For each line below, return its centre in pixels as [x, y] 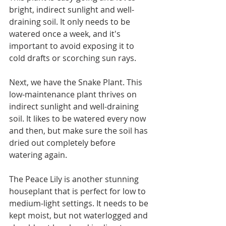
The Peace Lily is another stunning [75, 179]
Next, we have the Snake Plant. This [77, 82]
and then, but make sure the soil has [79, 130]
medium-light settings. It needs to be [80, 203]
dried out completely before [63, 143]
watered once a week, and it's [66, 34]
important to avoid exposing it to [73, 46]
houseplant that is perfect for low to [78, 191]
